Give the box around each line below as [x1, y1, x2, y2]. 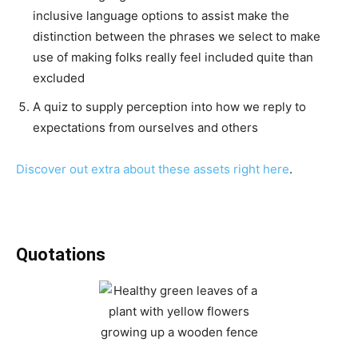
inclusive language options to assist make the [33, 8, 289, 23]
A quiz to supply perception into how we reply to [33, 99, 306, 114]
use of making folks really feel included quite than [33, 50, 313, 65]
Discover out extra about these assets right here [16, 161, 289, 177]
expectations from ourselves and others [33, 120, 258, 135]
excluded [33, 70, 85, 86]
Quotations [16, 245, 105, 265]
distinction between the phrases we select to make [33, 29, 320, 44]
